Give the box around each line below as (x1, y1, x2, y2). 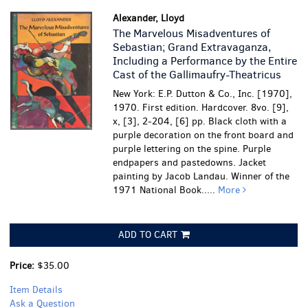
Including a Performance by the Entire (113, 54, 298, 68)
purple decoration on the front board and (113, 129, 294, 142)
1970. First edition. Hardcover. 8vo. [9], (113, 101, 289, 114)
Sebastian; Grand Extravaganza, (113, 40, 272, 54)
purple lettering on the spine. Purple (113, 142, 272, 155)
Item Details (10, 283, 63, 296)
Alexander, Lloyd (113, 12, 185, 25)
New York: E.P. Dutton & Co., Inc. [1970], (113, 87, 293, 100)
